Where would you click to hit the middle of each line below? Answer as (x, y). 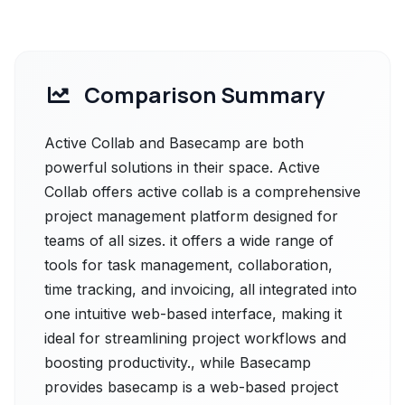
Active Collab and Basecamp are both (174, 143)
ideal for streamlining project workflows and (195, 338)
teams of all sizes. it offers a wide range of (189, 240)
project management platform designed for (191, 216)
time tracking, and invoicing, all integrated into (201, 289)
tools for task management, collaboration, (188, 265)
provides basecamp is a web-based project (191, 387)
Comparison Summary (204, 94)
